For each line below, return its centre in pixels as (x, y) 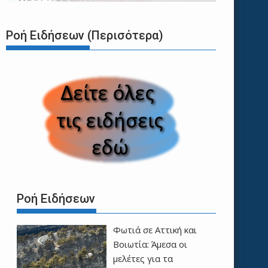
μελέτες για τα (143, 258)
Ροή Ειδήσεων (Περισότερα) (85, 36)
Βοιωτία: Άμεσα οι (150, 244)
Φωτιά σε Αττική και (155, 229)
